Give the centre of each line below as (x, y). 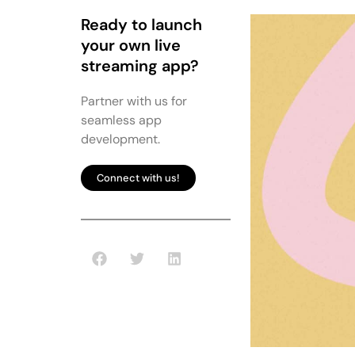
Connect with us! (138, 178)
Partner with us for (134, 101)
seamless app (121, 120)
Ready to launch (141, 25)
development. (120, 139)
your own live (131, 45)
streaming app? (140, 66)
